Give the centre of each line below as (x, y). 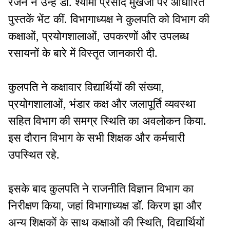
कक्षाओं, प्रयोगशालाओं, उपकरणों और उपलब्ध (99, 36)
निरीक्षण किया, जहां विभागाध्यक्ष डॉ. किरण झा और (105, 206)
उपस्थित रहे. (34, 155)
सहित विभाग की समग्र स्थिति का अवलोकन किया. (107, 121)
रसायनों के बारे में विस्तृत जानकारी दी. (83, 53)
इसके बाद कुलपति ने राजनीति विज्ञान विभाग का (101, 189)
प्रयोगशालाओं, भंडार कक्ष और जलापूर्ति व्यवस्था (102, 104)
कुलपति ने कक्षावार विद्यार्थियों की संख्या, (86, 87)
